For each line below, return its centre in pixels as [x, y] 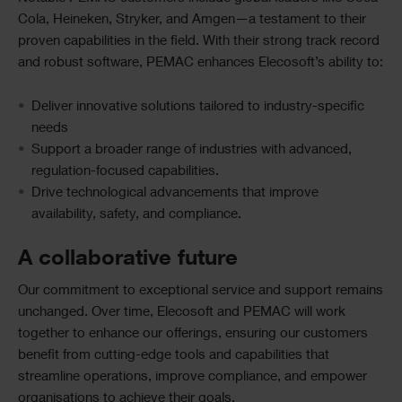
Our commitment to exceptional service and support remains [201, 291]
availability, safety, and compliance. [136, 215]
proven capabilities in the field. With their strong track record [199, 42]
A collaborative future [128, 260]
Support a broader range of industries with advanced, [192, 150]
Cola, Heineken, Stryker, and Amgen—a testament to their [192, 20]
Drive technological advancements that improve [175, 193]
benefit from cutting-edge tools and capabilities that [174, 356]
